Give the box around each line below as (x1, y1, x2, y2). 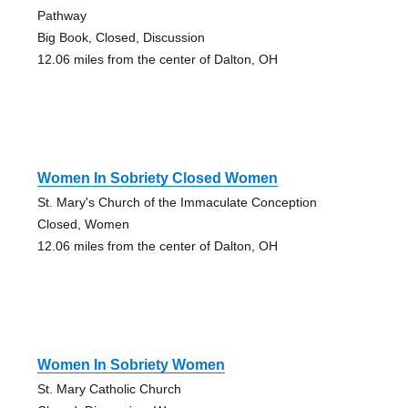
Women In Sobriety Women (36, 356, 225, 372)
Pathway (36, 7, 87, 23)
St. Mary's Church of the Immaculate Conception (36, 194, 317, 209)
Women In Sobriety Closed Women (36, 169, 278, 186)
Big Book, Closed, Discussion (36, 29, 205, 45)
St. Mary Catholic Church (36, 381, 181, 396)
